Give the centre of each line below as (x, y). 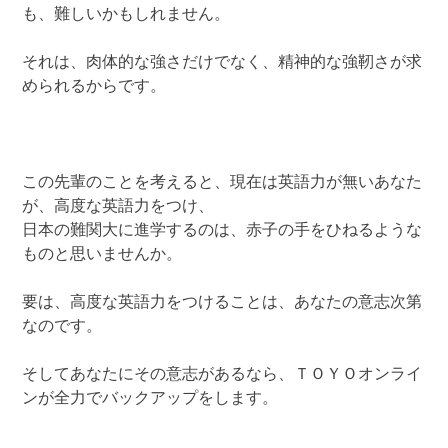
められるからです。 (94, 86)
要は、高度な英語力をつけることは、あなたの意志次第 (222, 302)
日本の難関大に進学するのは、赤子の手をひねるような (222, 230)
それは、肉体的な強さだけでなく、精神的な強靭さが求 (222, 62)
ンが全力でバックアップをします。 (150, 398)
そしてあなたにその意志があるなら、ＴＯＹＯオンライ (222, 374)
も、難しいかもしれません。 (126, 14)
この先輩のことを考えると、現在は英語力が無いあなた (222, 182)
